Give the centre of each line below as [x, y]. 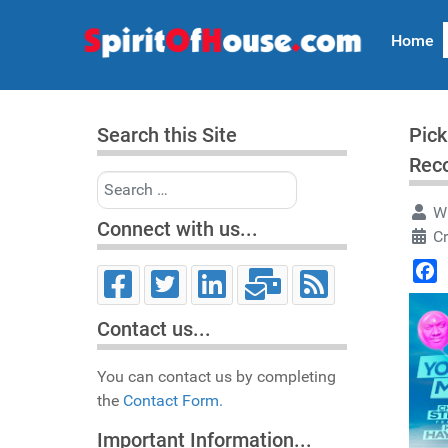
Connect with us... [177, 229]
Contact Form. [173, 401]
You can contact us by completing [216, 377]
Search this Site [167, 135]
